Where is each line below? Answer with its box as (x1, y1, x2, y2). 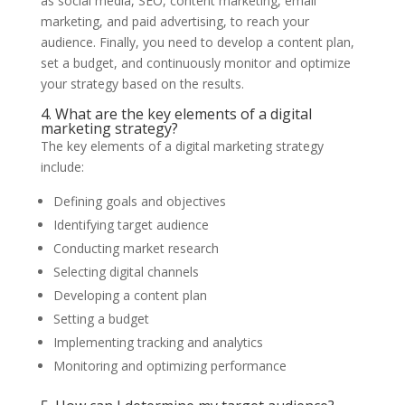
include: (40, 157, 84, 175)
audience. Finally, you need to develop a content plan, (40, 33, 354, 51)
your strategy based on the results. (40, 74, 244, 92)
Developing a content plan (52, 286, 207, 304)
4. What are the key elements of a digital (40, 103, 312, 124)
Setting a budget (52, 309, 149, 327)
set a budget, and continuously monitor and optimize (40, 53, 351, 71)
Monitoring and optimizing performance (52, 356, 287, 374)
